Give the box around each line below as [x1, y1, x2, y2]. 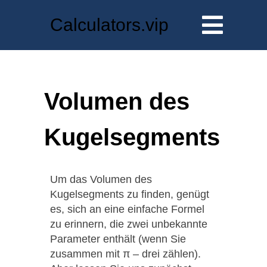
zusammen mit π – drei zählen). [50, 247, 201, 260]
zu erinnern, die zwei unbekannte [50, 218, 207, 230]
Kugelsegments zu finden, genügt [50, 188, 209, 200]
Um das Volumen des [50, 173, 152, 185]
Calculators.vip [50, 15, 169, 35]
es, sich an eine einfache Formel [50, 203, 204, 215]
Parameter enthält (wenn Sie [50, 232, 186, 245]
